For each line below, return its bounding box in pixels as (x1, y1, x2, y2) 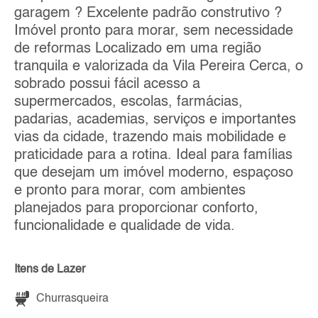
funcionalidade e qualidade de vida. (14, 219, 235, 234)
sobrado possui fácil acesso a (14, 77, 200, 92)
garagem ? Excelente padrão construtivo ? (14, 6, 282, 21)
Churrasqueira (36, 292, 109, 305)
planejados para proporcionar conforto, (14, 201, 258, 216)
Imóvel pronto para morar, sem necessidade (14, 23, 293, 38)
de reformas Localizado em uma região (14, 41, 261, 56)
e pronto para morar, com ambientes (14, 183, 246, 198)
